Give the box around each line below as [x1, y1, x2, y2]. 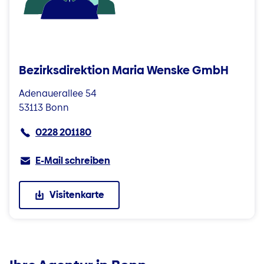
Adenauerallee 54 [19, 87, 97, 100]
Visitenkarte [49, 188, 104, 202]
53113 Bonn [19, 101, 69, 114]
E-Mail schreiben [35, 154, 110, 167]
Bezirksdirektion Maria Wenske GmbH [19, 62, 229, 78]
